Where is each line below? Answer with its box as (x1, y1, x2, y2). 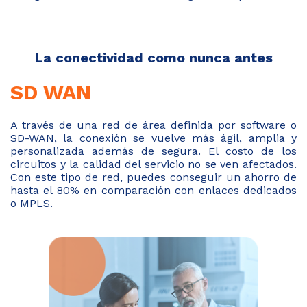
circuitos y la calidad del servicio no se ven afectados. (10, 157, 297, 171)
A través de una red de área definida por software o (10, 118, 297, 132)
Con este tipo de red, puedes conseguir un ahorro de (10, 170, 297, 184)
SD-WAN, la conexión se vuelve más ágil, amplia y (10, 131, 297, 145)
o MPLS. (10, 196, 53, 210)
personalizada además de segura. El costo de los (10, 144, 297, 158)
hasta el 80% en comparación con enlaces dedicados (10, 183, 297, 197)
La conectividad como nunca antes (34, 49, 273, 66)
